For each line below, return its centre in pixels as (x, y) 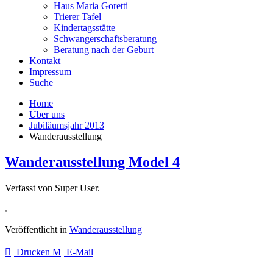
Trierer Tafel (77, 17)
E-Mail (79, 252)
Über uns (47, 114)
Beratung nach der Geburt (104, 50)
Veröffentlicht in (37, 229)
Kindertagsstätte (84, 28)
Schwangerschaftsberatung (105, 39)
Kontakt (45, 61)
